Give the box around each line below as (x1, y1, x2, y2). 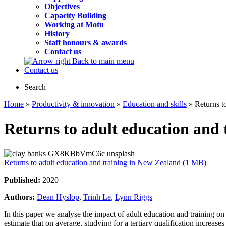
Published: (4, 175, 42, 184)
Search (24, 83, 46, 91)
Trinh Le (83, 192, 111, 201)
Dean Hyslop (37, 192, 79, 201)
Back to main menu (70, 56, 134, 65)
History (44, 29, 70, 38)
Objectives (44, 2, 80, 11)
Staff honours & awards (44, 38, 127, 47)
